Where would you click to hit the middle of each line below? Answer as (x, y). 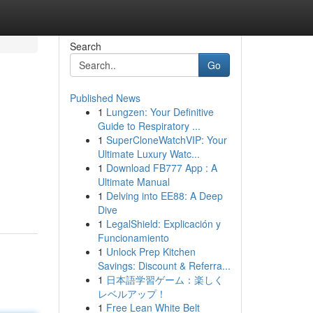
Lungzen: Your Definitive (160, 112)
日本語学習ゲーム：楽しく (165, 279)
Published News (105, 98)
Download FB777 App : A (161, 168)
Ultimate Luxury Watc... (148, 154)
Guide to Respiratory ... (149, 126)
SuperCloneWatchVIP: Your (166, 140)
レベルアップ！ (132, 293)
